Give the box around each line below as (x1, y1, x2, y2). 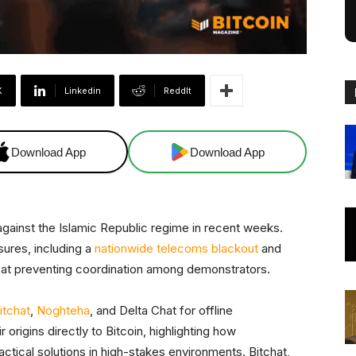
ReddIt (164, 85, 192, 97)
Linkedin (64, 85, 101, 97)
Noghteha (37, 303, 90, 319)
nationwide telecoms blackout (95, 241, 258, 257)
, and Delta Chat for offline (90, 303, 233, 319)
